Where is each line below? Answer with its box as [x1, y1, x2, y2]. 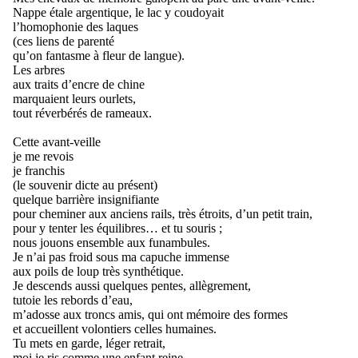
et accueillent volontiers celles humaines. [13, 322, 217, 336]
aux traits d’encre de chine [13, 78, 145, 91]
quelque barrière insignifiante [13, 193, 159, 206]
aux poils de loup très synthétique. [13, 265, 184, 278]
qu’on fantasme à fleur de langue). [13, 49, 185, 62]
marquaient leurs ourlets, [13, 92, 136, 105]
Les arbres [13, 63, 65, 77]
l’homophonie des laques [13, 20, 138, 34]
